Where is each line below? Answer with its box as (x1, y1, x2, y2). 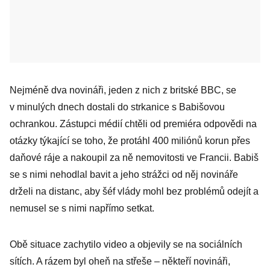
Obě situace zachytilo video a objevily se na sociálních (10, 239, 242, 250)
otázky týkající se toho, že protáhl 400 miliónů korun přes (10, 136, 250, 146)
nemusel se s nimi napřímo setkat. (10, 203, 154, 213)
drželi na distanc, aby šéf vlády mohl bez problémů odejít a (10, 186, 259, 196)
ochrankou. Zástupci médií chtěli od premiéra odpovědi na (10, 119, 257, 129)
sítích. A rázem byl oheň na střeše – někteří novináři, (10, 256, 230, 266)
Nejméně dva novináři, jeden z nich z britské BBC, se (10, 85, 236, 95)
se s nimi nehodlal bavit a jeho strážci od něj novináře (10, 169, 238, 180)
